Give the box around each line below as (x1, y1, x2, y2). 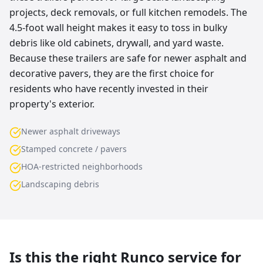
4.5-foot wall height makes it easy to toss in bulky (9, 21, 227, 34)
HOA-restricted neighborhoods (21, 161, 143, 172)
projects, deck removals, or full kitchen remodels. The (9, 6, 247, 19)
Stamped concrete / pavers (21, 143, 127, 154)
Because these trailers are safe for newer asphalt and (9, 52, 247, 65)
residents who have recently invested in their (9, 82, 208, 95)
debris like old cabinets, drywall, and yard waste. (9, 36, 224, 49)
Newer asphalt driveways (21, 126, 120, 137)
